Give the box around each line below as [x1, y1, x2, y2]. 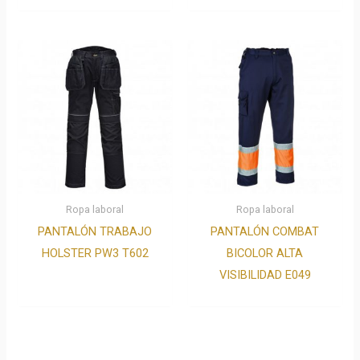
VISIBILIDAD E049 [219, 267, 311, 282]
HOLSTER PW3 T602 [41, 245, 149, 260]
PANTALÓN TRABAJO [38, 223, 153, 239]
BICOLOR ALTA [227, 245, 304, 260]
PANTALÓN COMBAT [211, 223, 320, 239]
